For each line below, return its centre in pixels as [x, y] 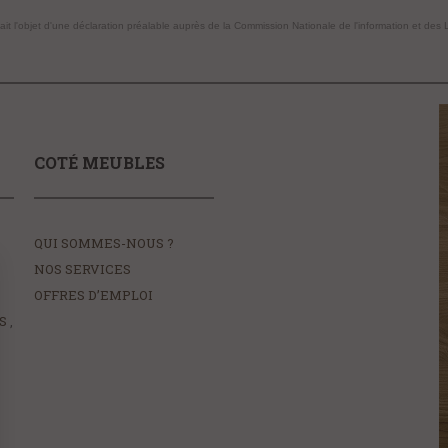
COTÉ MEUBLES [99, 162]
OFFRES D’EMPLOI [93, 295]
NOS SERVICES [82, 269]
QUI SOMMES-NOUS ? [104, 243]
